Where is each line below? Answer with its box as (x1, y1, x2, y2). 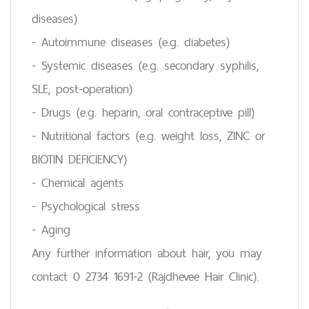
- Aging (32, 219, 70, 240)
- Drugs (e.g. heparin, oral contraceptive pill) (32, 101, 255, 123)
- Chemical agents (32, 172, 124, 193)
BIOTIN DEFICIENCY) (32, 148, 127, 170)
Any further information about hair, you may (32, 242, 262, 263)
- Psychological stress (32, 195, 140, 217)
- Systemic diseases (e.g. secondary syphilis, (32, 54, 259, 76)
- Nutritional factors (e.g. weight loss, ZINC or (32, 125, 265, 146)
